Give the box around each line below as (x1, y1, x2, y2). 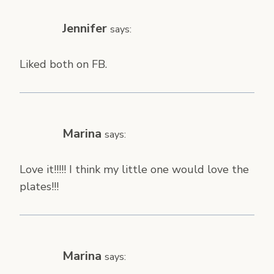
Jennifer (62, 20, 107, 37)
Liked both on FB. (20, 56, 107, 72)
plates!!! (20, 179, 59, 194)
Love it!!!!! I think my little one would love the (20, 161, 249, 177)
